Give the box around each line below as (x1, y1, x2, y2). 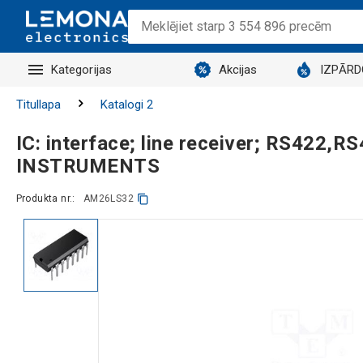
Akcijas (218, 62, 258, 77)
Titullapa (15, 97, 61, 112)
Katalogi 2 (100, 97, 153, 112)
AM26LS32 (83, 193, 134, 204)
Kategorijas (50, 62, 113, 77)
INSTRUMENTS (15, 154, 160, 177)
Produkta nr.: (15, 193, 75, 204)
